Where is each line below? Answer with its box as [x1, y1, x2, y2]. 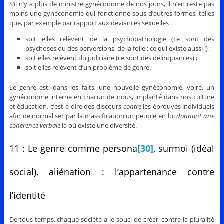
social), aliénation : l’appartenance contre [9, 165, 215, 178]
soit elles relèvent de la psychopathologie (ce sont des [25, 34, 215, 43]
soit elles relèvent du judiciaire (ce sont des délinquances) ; [25, 53, 198, 62]
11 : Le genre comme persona [9, 142, 137, 154]
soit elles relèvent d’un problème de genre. [25, 62, 151, 72]
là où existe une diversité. [60, 120, 137, 130]
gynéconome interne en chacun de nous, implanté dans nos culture [9, 92, 215, 101]
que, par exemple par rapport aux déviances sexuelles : [9, 18, 172, 27]
